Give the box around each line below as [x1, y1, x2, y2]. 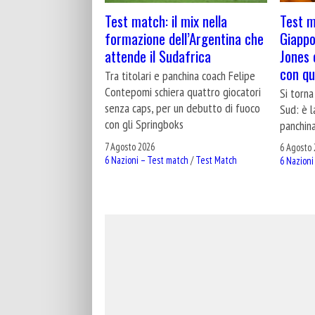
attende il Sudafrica [105, 45, 211, 67]
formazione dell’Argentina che [105, 27, 264, 50]
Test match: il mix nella [105, 10, 227, 32]
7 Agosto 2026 [105, 139, 155, 153]
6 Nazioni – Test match [105, 153, 188, 167]
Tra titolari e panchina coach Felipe [105, 67, 255, 84]
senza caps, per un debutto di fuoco [105, 100, 260, 117]
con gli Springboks [105, 116, 184, 133]
